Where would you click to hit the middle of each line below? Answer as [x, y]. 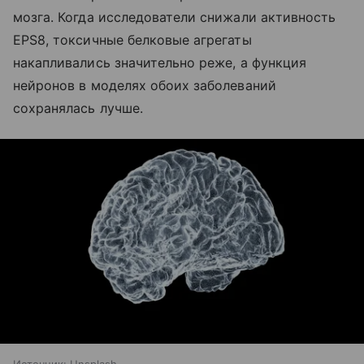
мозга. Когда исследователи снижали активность [175, 17]
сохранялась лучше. [78, 108]
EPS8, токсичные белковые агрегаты [132, 39]
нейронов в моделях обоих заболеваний [145, 85]
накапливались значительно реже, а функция [160, 62]
